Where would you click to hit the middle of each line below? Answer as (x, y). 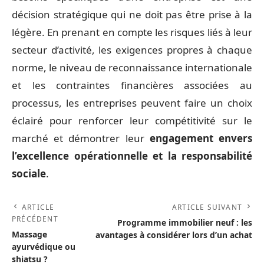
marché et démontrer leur (81, 138)
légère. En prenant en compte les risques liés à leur (132, 32)
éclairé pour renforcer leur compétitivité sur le (132, 121)
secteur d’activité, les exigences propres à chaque (132, 50)
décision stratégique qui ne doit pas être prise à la (132, 14)
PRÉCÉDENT (35, 219)
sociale (29, 174)
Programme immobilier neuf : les (185, 222)
